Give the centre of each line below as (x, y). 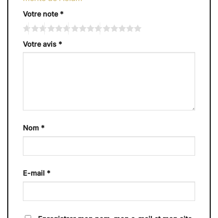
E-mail (35, 173)
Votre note (41, 14)
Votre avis (41, 44)
